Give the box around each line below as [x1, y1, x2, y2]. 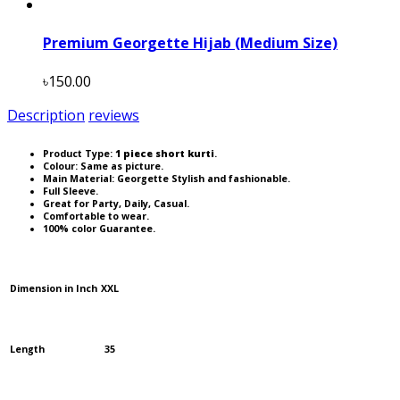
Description [7, 105, 85, 126]
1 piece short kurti [115, 147, 214, 161]
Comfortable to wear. [43, 210, 149, 223]
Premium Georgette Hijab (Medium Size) [43, 33, 337, 54]
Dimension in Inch [10, 282, 97, 296]
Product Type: [43, 147, 115, 161]
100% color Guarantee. [43, 222, 155, 236]
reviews [88, 105, 139, 126]
